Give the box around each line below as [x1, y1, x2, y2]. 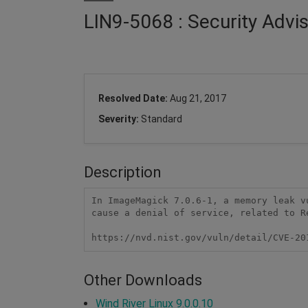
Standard [141, 113, 182, 124]
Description [84, 163, 162, 181]
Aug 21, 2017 [170, 92, 226, 104]
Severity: [98, 113, 141, 124]
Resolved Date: [98, 92, 170, 104]
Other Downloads [84, 271, 202, 289]
